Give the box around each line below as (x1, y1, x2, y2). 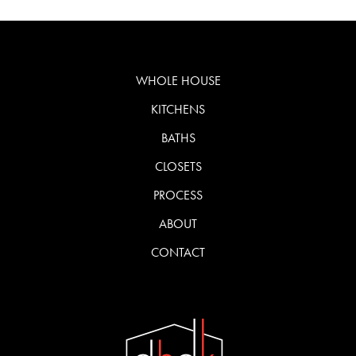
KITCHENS (151, 101, 205, 117)
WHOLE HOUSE (135, 72, 221, 88)
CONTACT (151, 244, 205, 260)
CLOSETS (154, 158, 202, 174)
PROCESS (153, 187, 203, 203)
